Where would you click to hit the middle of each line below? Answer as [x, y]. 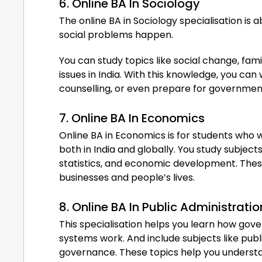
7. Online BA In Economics [132, 118]
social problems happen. [116, 35]
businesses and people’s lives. [127, 177]
